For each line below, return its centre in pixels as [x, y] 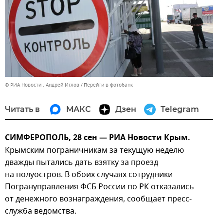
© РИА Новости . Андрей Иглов [42, 85]
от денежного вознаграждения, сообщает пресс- [98, 199]
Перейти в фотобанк [108, 85]
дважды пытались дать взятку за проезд [82, 162]
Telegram [180, 109]
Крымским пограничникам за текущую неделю [94, 150]
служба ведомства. [41, 211]
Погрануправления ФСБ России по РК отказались [100, 187]
